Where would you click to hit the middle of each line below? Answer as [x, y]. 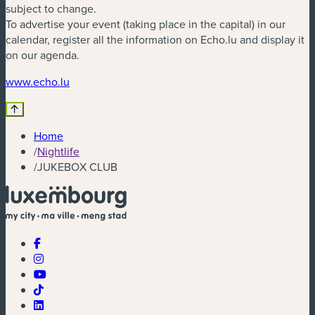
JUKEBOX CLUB [77, 166]
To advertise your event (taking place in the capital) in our [146, 24]
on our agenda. [43, 54]
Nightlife [58, 151]
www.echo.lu [38, 81]
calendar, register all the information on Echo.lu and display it [155, 39]
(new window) [103, 81]
